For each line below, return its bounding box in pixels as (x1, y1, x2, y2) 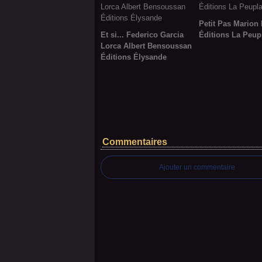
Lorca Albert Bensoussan (101, 42, 192, 50)
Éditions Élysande (101, 53, 167, 61)
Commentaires (102, 137, 167, 147)
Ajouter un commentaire (159, 163, 235, 171)
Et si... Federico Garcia (101, 30, 184, 39)
